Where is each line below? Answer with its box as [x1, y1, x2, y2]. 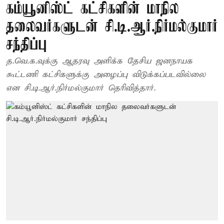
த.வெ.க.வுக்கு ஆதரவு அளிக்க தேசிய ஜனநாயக [6, 56, 192, 66]
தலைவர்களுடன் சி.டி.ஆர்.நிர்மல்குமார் [6, 18, 218, 36]
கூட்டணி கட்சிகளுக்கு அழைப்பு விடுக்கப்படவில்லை [6, 69, 205, 80]
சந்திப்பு [6, 36, 47, 54]
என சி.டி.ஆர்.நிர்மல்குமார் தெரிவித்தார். [6, 83, 155, 93]
